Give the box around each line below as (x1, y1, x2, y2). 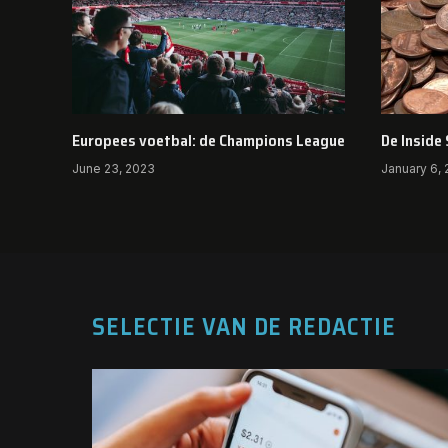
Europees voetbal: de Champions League (72, 127, 345, 153)
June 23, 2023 (72, 160, 155, 176)
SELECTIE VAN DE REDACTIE (92, 307, 397, 346)
